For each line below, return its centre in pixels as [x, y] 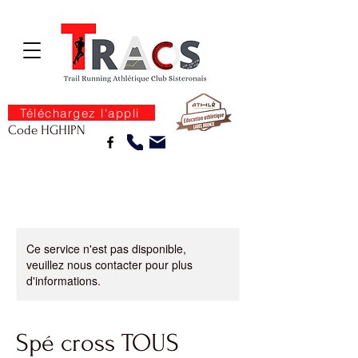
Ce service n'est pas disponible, [106, 249]
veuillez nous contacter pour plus [109, 265]
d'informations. [64, 280]
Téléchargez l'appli [80, 113]
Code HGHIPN [47, 130]
